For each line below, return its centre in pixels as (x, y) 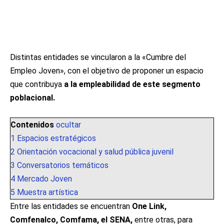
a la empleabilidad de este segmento (132, 84)
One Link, (149, 206)
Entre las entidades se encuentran (71, 206)
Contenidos (32, 125)
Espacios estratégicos (56, 138)
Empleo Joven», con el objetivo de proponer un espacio (107, 71)
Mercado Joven (44, 179)
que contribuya (37, 84)
